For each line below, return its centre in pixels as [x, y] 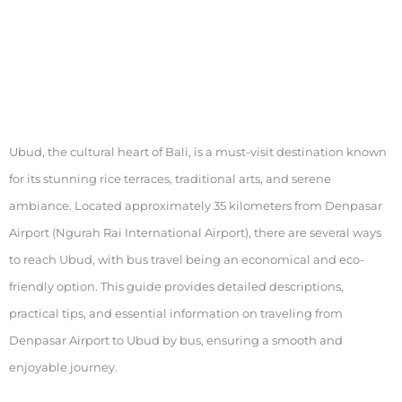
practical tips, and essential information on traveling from [176, 314]
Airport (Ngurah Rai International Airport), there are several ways [195, 233]
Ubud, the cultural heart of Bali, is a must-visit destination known [198, 153]
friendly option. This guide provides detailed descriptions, [176, 287]
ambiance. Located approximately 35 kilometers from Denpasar [196, 206]
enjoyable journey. [63, 368]
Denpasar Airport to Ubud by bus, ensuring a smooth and [176, 341]
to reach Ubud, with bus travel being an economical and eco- [187, 260]
